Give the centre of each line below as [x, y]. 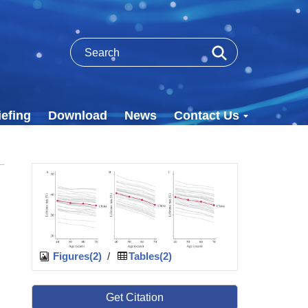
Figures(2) [76, 256]
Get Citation [135, 298]
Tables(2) [151, 256]
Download [78, 115]
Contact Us [207, 115]
